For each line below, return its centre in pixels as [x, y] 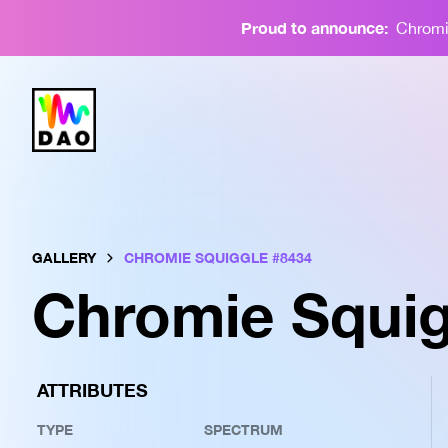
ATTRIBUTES [92, 390]
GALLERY [64, 257]
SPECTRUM [243, 429]
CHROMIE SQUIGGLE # [202, 257]
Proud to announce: [314, 27]
